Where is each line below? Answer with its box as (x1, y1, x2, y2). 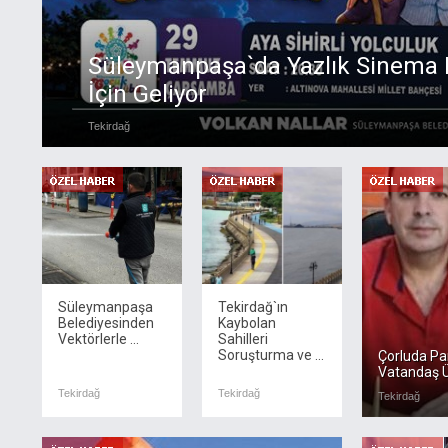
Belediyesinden (58, 315, 154, 331)
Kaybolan (218, 315, 276, 331)
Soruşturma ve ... (218, 347, 324, 363)
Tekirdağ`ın (218, 299, 288, 315)
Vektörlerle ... (58, 331, 139, 347)
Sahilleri (218, 331, 268, 347)
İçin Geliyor (88, 80, 207, 108)
